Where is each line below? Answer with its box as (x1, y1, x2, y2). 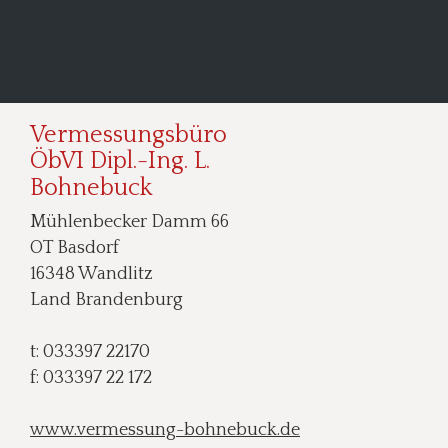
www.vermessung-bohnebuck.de (30, 419, 300, 440)
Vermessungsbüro (30, 121, 227, 148)
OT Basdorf (30, 238, 119, 259)
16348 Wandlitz (30, 264, 153, 285)
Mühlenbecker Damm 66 (30, 212, 229, 233)
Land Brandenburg (30, 290, 183, 311)
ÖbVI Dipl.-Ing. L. (30, 148, 216, 175)
